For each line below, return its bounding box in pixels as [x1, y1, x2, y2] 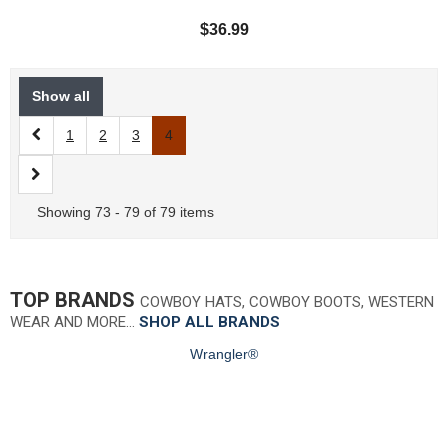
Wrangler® [190, 346, 258, 363]
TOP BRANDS [10, 288, 140, 313]
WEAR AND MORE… [10, 313, 139, 332]
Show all [32, 88, 90, 105]
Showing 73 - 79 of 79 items [37, 204, 214, 221]
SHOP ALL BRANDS [139, 313, 280, 332]
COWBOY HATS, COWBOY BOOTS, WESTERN [140, 293, 434, 312]
